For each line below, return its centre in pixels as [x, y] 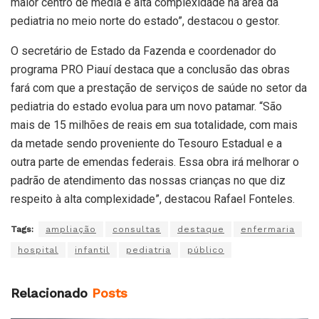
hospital [38, 250]
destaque [201, 229]
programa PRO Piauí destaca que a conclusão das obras [150, 69]
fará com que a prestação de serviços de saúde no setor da [159, 88]
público [206, 250]
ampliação [71, 229]
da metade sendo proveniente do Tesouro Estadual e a [146, 143]
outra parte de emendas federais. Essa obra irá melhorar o [155, 162]
